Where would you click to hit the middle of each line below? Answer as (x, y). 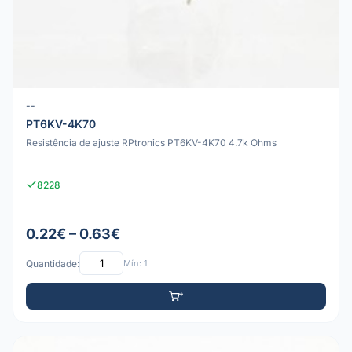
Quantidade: (53, 263)
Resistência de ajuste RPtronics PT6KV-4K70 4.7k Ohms (151, 142)
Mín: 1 (135, 263)
